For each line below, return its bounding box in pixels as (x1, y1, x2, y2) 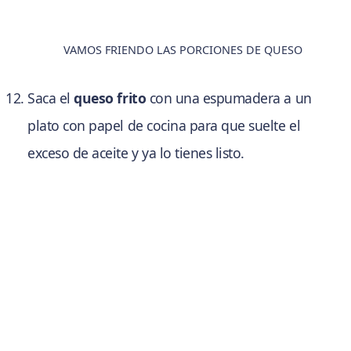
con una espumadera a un (146, 89, 312, 108)
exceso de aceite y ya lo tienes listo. (27, 143, 244, 163)
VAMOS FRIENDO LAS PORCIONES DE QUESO (63, 42, 303, 58)
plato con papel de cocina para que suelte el (27, 116, 301, 136)
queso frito (74, 89, 147, 108)
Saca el (27, 89, 74, 108)
